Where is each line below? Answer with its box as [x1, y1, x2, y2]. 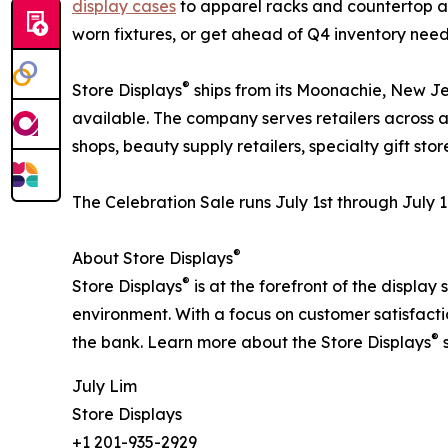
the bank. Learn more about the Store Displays [72, 332, 431, 353]
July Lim [72, 376, 137, 397]
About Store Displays [72, 248, 233, 269]
